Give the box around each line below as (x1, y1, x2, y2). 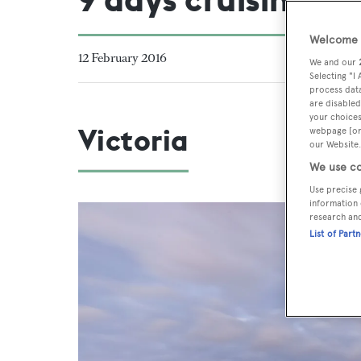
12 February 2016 (78, 49, 167, 66)
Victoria (78, 122, 189, 159)
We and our (309, 56, 359, 68)
